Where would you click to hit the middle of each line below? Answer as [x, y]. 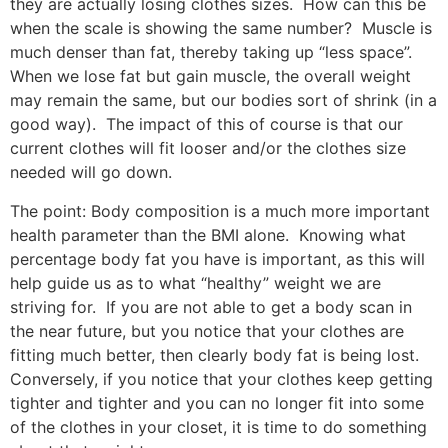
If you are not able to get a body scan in [259, 306]
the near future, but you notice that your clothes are [207, 330]
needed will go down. [91, 172]
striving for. [53, 306]
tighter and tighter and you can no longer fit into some [217, 402]
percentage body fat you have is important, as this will [217, 258]
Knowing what [352, 234]
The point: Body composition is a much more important [220, 210]
